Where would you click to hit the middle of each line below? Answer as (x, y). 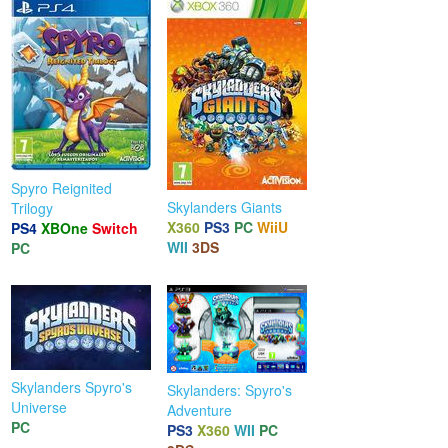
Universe (39, 406)
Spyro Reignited (62, 187)
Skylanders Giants (225, 206)
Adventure (200, 409)
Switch (115, 227)
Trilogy (32, 207)
